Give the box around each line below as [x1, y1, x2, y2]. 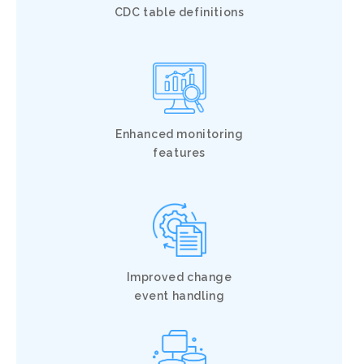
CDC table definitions [114, 6, 245, 19]
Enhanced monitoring [115, 128, 244, 141]
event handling [133, 288, 225, 302]
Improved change [126, 270, 232, 284]
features [153, 146, 206, 159]
